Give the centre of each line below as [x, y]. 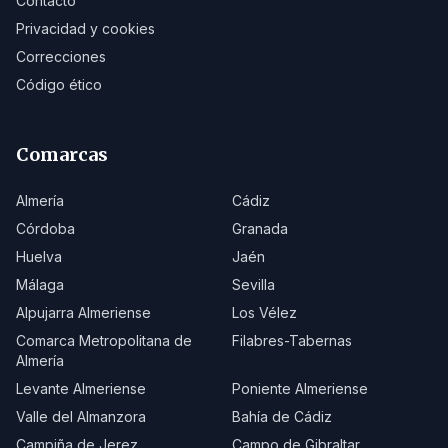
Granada [260, 228]
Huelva [39, 256]
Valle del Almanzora [81, 416]
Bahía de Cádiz [282, 416]
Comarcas [62, 154]
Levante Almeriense [81, 388]
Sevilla [253, 284]
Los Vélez [264, 312]
